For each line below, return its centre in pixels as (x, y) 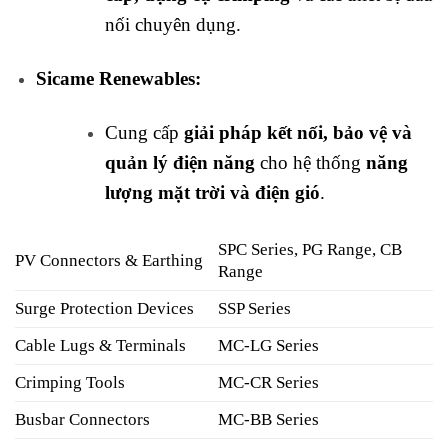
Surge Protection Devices (104, 309)
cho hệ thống (310, 163)
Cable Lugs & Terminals (100, 346)
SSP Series (255, 309)
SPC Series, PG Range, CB (310, 250)
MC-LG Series (269, 346)
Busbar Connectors (82, 420)
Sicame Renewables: (118, 79)
